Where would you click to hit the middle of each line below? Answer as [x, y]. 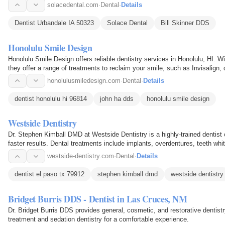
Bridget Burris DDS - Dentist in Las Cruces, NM [98, 199]
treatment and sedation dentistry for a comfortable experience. [98, 219]
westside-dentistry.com [81, 156]
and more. [23, 153]
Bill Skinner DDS [185, 23]
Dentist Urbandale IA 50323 [54, 23]
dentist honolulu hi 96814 [51, 98]
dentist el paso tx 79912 [49, 174]
